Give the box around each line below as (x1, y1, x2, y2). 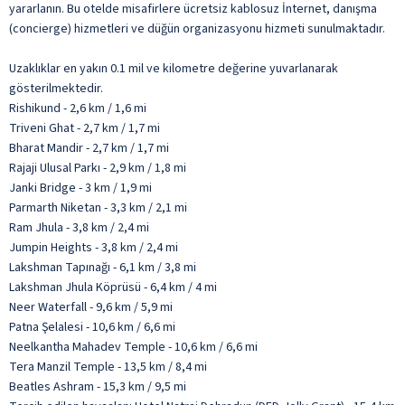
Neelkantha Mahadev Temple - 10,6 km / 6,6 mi (9, 337, 258, 356)
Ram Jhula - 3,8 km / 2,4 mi (9, 218, 149, 237)
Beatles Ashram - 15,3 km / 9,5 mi (9, 377, 186, 396)
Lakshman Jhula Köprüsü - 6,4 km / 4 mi (9, 278, 217, 297)
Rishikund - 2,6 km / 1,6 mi (9, 99, 146, 118)
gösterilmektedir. (9, 79, 103, 98)
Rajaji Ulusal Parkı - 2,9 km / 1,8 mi (9, 158, 186, 177)
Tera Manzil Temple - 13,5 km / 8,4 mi (9, 357, 207, 376)
